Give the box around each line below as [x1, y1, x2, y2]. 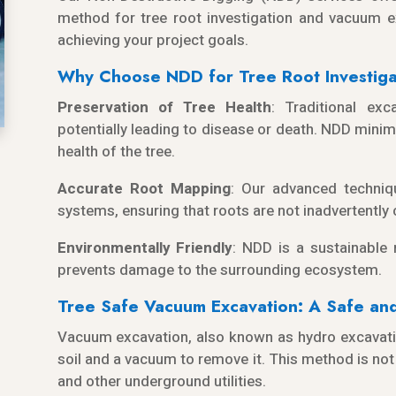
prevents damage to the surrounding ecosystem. [57, 258, 382, 281]
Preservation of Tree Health [57, 95, 272, 118]
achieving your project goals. [57, 28, 248, 51]
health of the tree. [57, 140, 175, 163]
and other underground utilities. [57, 369, 266, 392]
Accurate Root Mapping [57, 177, 231, 200]
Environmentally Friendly [57, 236, 233, 259]
